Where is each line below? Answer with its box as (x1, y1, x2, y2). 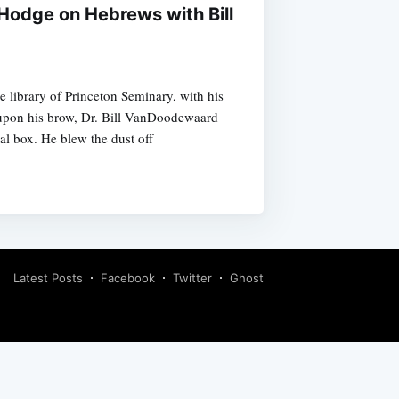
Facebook (101, 271, 155, 285)
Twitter (173, 271, 212, 285)
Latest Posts (13, 271, 83, 285)
